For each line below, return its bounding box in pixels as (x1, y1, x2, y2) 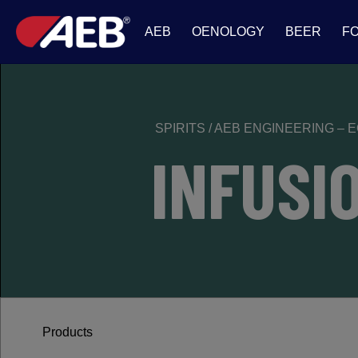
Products (39, 325, 93, 339)
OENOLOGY (192, 25, 265, 38)
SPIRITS (155, 121, 209, 135)
